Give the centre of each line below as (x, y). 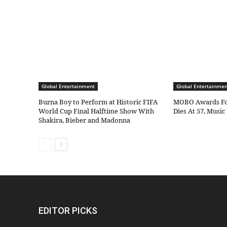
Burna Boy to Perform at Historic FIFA (98, 102)
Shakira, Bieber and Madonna (84, 120)
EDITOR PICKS (68, 211)
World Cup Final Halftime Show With (96, 111)
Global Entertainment (68, 86)
